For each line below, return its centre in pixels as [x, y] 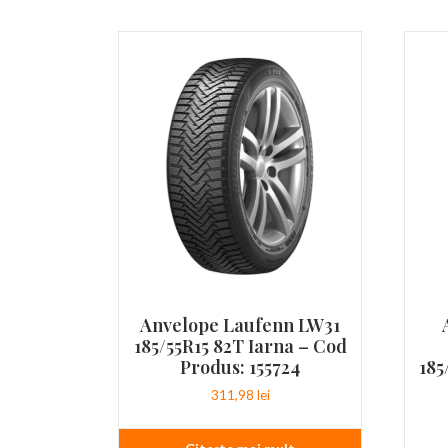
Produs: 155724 [240, 367]
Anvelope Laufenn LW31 [240, 325]
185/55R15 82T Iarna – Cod [240, 346]
